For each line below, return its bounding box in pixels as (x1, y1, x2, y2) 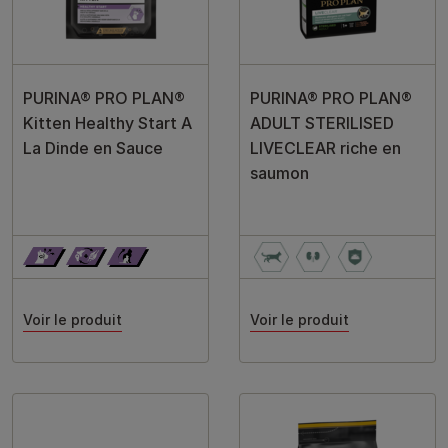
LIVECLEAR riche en (250, 138, 401, 158)
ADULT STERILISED (250, 113, 394, 133)
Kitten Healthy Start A (23, 113, 192, 133)
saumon (250, 163, 309, 183)
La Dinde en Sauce (23, 138, 163, 158)
